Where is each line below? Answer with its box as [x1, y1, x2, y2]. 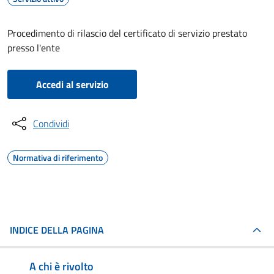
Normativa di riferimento [13, 151, 103, 164]
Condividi [33, 116, 69, 131]
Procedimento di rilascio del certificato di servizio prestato [7, 26, 247, 40]
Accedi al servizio [35, 77, 109, 92]
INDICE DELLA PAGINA [10, 223, 104, 237]
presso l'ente [7, 40, 60, 55]
